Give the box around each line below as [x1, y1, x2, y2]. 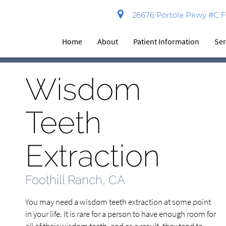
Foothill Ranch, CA [25, 173, 125, 187]
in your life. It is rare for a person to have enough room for [25, 208, 216, 219]
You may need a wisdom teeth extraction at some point [25, 196, 211, 207]
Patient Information [133, 36, 200, 46]
